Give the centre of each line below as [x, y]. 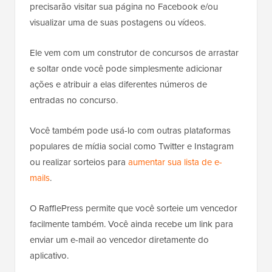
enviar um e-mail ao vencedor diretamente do [119, 240]
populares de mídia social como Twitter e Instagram [132, 146]
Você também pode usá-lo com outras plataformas [130, 130]
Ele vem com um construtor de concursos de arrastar [134, 53]
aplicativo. [49, 255]
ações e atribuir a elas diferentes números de [118, 84]
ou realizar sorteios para [79, 162]
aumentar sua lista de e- [175, 162]
